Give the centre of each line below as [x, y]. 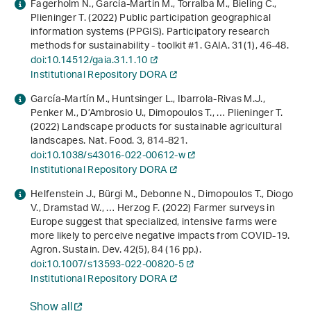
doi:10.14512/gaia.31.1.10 [89, 61]
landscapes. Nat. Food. [84, 142]
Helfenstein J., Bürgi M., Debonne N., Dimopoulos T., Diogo [162, 195]
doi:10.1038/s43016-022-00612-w [108, 156]
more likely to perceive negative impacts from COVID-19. [160, 237]
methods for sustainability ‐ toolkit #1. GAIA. [132, 47]
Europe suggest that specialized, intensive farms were [154, 223]
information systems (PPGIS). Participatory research [150, 33]
